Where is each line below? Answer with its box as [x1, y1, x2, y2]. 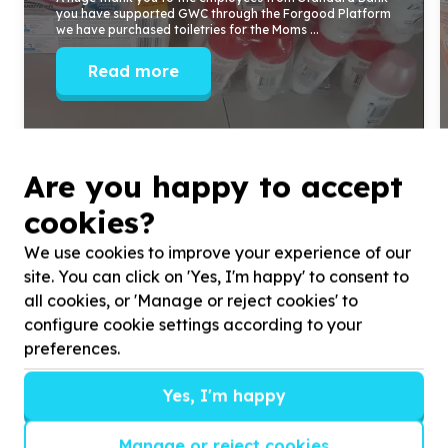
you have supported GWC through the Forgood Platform [56, 6, 391, 21]
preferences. [24, 338, 120, 359]
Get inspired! [126, 401, 322, 439]
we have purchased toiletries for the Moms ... [56, 22, 319, 37]
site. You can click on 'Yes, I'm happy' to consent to [24, 266, 409, 287]
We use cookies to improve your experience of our [24, 242, 411, 263]
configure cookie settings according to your [24, 314, 362, 335]
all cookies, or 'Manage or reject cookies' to [24, 290, 358, 311]
